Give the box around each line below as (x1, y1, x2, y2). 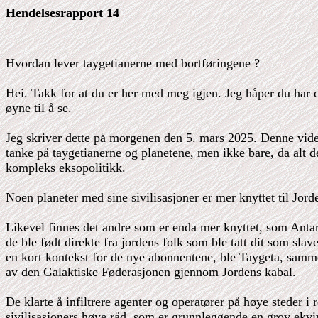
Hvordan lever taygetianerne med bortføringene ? (6, 56, 260, 70)
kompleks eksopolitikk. (6, 160, 126, 175)
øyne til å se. (6, 101, 72, 115)
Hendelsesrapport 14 (6, 6, 119, 20)
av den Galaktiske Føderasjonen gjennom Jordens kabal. (6, 265, 296, 279)
